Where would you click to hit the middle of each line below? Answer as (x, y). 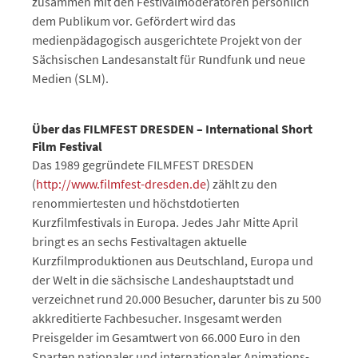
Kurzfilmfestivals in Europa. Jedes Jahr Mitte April (165, 223)
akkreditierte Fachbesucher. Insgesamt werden (157, 318)
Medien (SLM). (70, 79)
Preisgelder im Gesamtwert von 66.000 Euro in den (166, 338)
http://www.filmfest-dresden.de (121, 184)
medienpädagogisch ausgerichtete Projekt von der (167, 40)
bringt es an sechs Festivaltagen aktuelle (139, 242)
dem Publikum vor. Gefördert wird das (134, 21)
